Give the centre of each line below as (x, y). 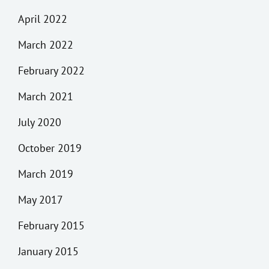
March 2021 (46, 96)
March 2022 (46, 44)
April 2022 (43, 19)
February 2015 (51, 225)
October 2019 (50, 148)
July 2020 (40, 122)
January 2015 (48, 251)
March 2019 (46, 174)
